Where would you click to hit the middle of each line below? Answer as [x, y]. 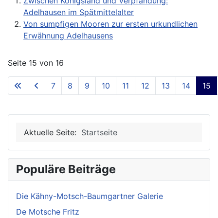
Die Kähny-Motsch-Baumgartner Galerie [90, 196]
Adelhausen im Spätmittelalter [79, 12]
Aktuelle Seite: [53, 132]
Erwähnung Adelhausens [68, 35]
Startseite [99, 132]
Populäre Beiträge [66, 169]
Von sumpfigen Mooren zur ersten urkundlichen [110, 24]
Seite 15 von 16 [36, 63]
